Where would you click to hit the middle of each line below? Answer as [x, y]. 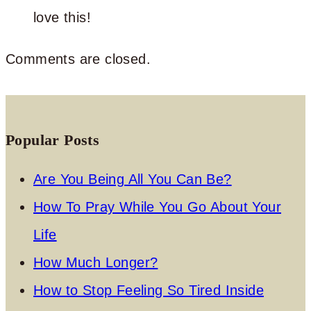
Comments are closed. [78, 59]
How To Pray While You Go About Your [157, 207]
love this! [62, 17]
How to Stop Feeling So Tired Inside [149, 290]
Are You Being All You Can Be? [133, 179]
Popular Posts [53, 140]
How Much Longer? [96, 262]
